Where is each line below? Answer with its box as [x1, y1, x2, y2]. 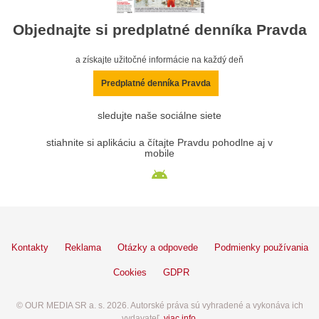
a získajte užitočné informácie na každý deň [75, 55, 244, 66]
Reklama [64, 242, 101, 253]
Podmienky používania [214, 242, 308, 253]
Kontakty [11, 242, 48, 253]
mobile [145, 148, 174, 159]
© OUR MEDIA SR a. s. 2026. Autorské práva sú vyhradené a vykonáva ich [16, 300, 303, 311]
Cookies [113, 267, 147, 278]
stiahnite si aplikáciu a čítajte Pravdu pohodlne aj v [46, 137, 273, 149]
